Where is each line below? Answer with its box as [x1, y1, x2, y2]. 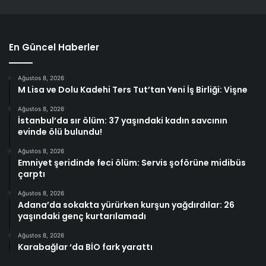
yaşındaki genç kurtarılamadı [18, 210, 146, 223]
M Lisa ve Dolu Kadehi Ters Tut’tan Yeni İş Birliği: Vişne [18, 84, 248, 96]
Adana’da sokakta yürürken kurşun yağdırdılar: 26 [18, 199, 235, 211]
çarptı [18, 168, 45, 180]
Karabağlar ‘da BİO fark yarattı [18, 241, 153, 254]
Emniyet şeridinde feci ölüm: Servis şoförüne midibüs [18, 157, 246, 169]
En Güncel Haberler [9, 41, 99, 54]
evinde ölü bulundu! [18, 126, 102, 138]
